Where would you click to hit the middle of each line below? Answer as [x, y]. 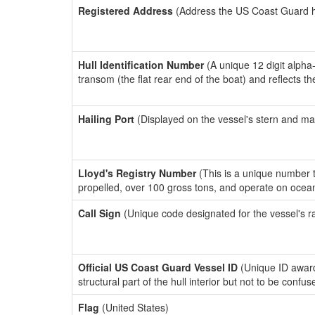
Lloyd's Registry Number [137, 173]
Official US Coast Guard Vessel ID [158, 267]
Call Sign [99, 213]
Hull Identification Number [141, 65]
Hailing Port [106, 119]
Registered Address [126, 11]
